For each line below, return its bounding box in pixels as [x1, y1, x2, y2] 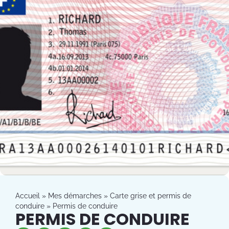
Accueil [15, 191, 40, 200]
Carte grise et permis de [110, 191, 191, 200]
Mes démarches [48, 191, 102, 200]
